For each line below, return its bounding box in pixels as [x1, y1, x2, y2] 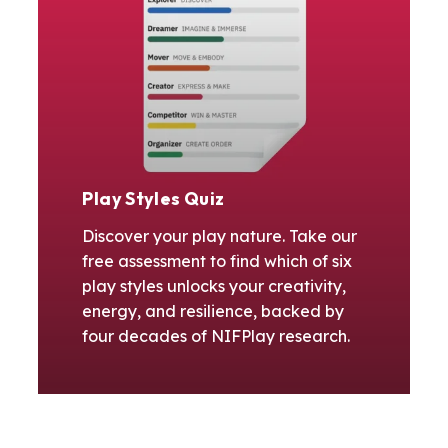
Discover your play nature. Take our [82, 226, 358, 247]
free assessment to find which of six [82, 251, 353, 272]
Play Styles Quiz [82, 187, 225, 211]
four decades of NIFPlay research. [82, 326, 351, 347]
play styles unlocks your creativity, [82, 276, 347, 297]
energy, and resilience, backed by [82, 301, 345, 322]
